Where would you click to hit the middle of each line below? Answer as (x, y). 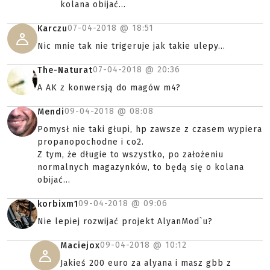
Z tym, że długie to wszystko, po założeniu (130, 155)
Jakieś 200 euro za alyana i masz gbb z (146, 263)
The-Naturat (65, 70)
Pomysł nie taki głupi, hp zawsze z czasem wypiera (150, 129)
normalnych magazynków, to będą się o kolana (141, 167)
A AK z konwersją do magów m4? (109, 88)
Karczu (52, 29)
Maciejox (80, 246)
